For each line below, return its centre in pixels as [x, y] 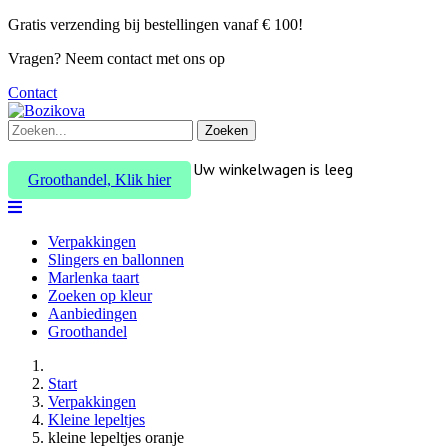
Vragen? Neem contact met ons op [116, 58]
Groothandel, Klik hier [99, 179]
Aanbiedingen [92, 313]
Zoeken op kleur [100, 295]
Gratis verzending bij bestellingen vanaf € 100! [155, 24]
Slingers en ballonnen [116, 259]
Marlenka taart [93, 277]
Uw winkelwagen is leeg [273, 169]
